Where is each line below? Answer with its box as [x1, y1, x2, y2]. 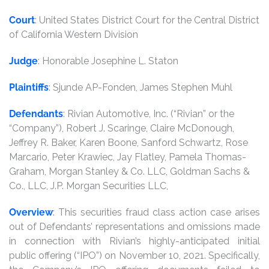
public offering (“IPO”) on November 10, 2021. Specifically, [9, 250, 260, 261]
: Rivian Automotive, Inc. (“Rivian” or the [63, 108, 234, 119]
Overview [9, 207, 53, 218]
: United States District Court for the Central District [35, 14, 259, 26]
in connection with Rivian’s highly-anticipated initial [9, 235, 260, 247]
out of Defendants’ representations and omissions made [9, 221, 260, 232]
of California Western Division [9, 29, 138, 40]
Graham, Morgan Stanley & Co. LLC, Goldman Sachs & [9, 166, 250, 177]
